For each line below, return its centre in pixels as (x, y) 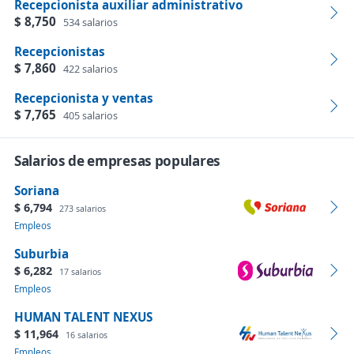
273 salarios (83, 208)
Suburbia (41, 254)
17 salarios (80, 271)
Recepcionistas (60, 51)
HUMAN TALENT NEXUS (83, 317)
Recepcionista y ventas (84, 98)
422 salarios (90, 69)
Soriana (37, 190)
